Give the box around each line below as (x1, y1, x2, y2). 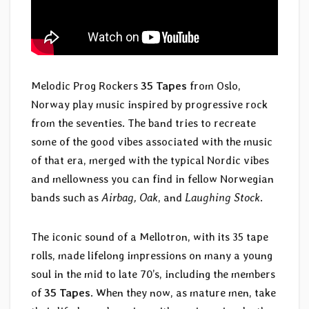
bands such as (31, 190, 101, 204)
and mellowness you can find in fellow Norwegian (31, 172, 274, 186)
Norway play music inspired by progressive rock (31, 97, 268, 111)
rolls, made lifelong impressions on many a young (31, 248, 272, 262)
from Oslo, (187, 79, 241, 92)
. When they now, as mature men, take (90, 286, 276, 299)
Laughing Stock (185, 190, 260, 204)
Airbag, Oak (101, 190, 158, 204)
